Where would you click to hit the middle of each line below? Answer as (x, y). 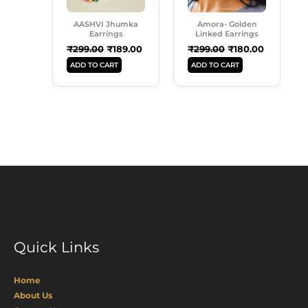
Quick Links (56, 247)
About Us (33, 295)
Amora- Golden (227, 24)
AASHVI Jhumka (106, 24)
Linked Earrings (227, 33)
